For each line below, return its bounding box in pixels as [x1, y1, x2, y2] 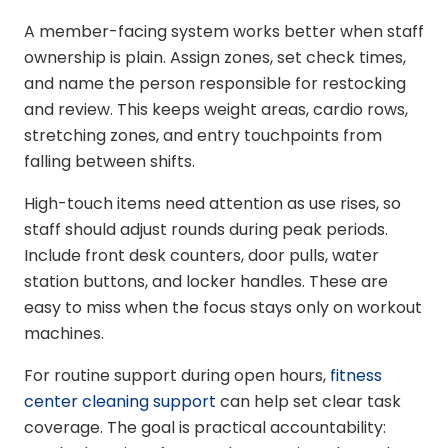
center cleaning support [24, 389, 216, 413]
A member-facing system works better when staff [24, 19, 424, 43]
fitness [330, 363, 382, 387]
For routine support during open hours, [24, 363, 330, 387]
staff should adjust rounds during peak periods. [24, 217, 388, 241]
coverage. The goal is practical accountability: [24, 415, 386, 439]
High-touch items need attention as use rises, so [24, 191, 401, 215]
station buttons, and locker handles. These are [24, 269, 388, 293]
